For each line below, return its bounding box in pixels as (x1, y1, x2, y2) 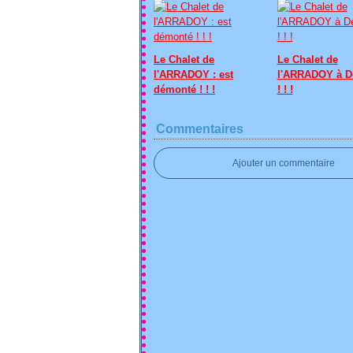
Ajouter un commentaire (232, 158, 335, 169)
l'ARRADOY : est (154, 69, 233, 80)
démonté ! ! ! (154, 84, 215, 95)
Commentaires (156, 122, 243, 136)
